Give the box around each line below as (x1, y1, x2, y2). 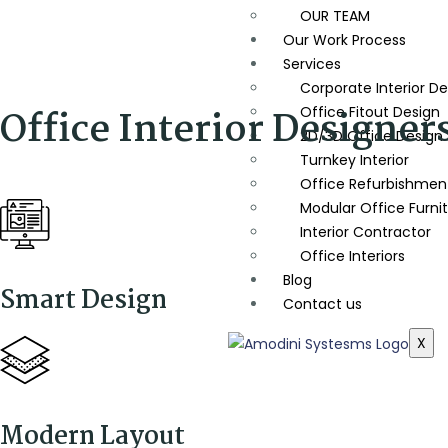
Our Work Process (283, 29, 406, 50)
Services (283, 53, 341, 74)
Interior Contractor (300, 221, 431, 242)
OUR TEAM (300, 5, 370, 26)
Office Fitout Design (300, 101, 440, 122)
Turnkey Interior (300, 149, 409, 170)
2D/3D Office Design (300, 125, 443, 146)
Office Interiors (300, 245, 405, 266)
